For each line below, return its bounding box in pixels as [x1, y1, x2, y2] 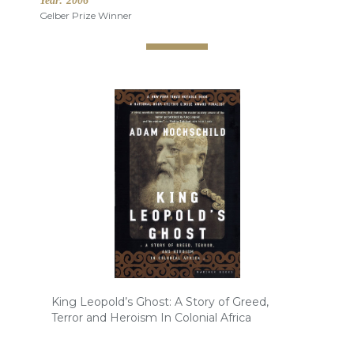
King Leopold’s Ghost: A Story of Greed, [51, 295, 269, 310]
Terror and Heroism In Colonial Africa [51, 311, 251, 326]
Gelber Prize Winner [40, 9, 132, 22]
